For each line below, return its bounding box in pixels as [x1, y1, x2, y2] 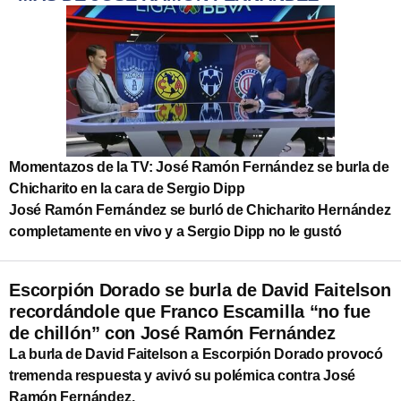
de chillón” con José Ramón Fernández [9, 322, 336, 343]
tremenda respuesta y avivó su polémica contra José [9, 367, 356, 383]
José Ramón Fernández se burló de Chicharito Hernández [9, 201, 391, 218]
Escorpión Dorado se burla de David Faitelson [9, 279, 391, 300]
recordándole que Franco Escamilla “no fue [9, 301, 371, 321]
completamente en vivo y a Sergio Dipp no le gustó [9, 223, 342, 239]
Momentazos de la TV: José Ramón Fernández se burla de [9, 158, 389, 175]
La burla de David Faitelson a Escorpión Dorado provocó [9, 346, 383, 362]
